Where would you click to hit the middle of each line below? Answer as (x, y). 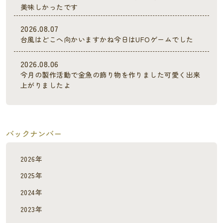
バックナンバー (34, 134)
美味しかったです (49, 7)
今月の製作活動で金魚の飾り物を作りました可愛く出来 (110, 75)
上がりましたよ (46, 85)
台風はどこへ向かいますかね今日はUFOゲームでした (107, 39)
